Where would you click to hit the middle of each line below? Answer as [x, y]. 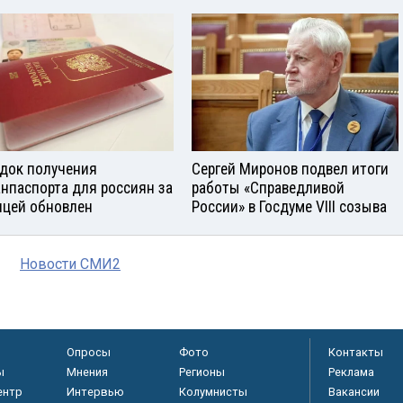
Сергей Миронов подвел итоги [290, 169]
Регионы [201, 372]
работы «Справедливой [268, 188]
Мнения [87, 372]
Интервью [95, 391]
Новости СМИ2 [70, 264]
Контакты [356, 352]
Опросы [88, 352]
